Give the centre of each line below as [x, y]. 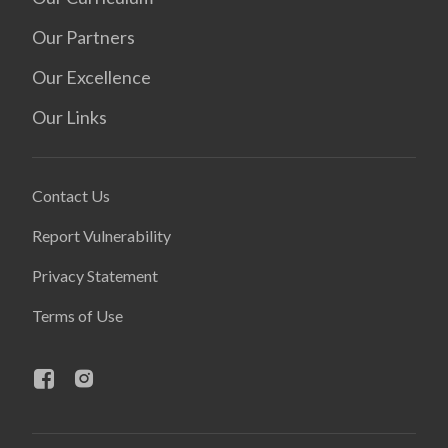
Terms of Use [77, 315]
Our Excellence [91, 77]
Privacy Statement [95, 275]
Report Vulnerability [101, 235]
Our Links [69, 117]
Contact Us [71, 195]
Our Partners [83, 37]
